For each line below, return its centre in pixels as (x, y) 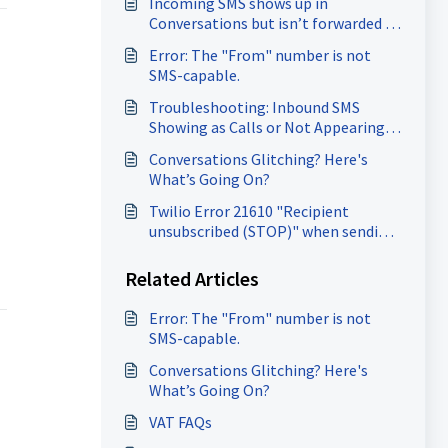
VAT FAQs (180, 422)
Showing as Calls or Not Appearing (266, 127)
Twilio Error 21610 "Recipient (248, 211)
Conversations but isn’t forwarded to (274, 23)
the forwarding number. (229, 43)
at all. (168, 147)
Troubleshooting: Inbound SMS (254, 107)
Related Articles (191, 278)
